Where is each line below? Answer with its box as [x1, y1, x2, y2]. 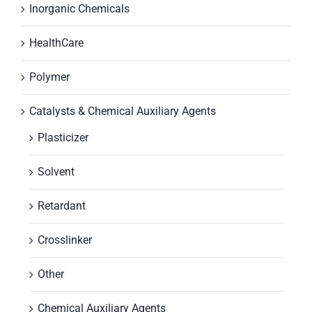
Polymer [29, 70, 70, 84]
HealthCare [29, 36, 84, 49]
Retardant [38, 198, 86, 212]
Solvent [38, 164, 75, 178]
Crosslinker [38, 233, 92, 247]
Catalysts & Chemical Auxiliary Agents [29, 104, 216, 118]
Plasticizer [38, 130, 88, 144]
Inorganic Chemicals [29, 1, 130, 15]
